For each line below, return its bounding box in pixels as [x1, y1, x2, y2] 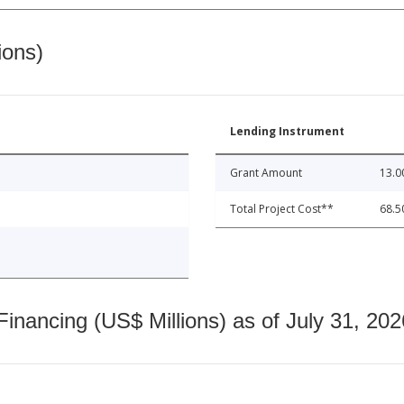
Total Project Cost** [230, 201, 334, 217]
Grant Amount [230, 165, 302, 181]
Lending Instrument [230, 124, 344, 140]
